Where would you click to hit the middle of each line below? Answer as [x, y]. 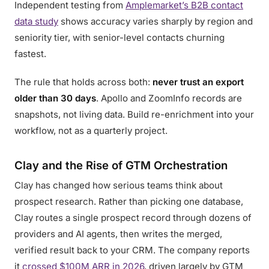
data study [36, 21]
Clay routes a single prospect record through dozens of [133, 218]
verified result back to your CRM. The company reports [132, 250]
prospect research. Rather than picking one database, [129, 201]
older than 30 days [55, 98]
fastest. [30, 54]
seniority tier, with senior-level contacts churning [119, 38]
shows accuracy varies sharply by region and [156, 21]
